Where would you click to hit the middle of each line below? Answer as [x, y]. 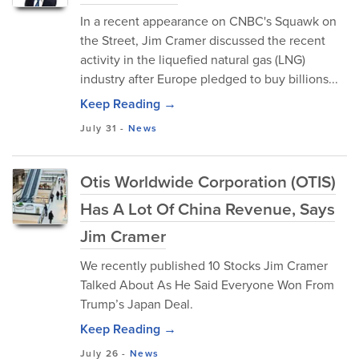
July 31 [99, 128]
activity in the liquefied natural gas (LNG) [193, 60]
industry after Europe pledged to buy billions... [209, 79]
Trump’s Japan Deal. [137, 304]
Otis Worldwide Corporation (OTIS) [208, 182]
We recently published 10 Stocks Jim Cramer [204, 266]
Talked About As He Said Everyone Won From [207, 285]
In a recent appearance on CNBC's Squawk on [208, 21]
